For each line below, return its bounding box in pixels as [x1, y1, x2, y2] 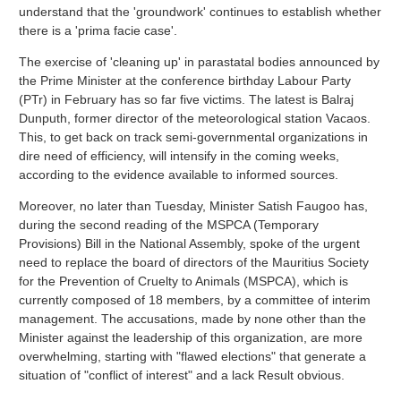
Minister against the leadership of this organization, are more [19, 329, 363, 345]
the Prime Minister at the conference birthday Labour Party [19, 73, 351, 88]
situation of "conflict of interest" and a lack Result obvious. [19, 367, 345, 382]
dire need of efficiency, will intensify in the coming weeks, [19, 148, 339, 163]
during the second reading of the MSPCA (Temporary [19, 217, 319, 232]
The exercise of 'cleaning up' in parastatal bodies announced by [19, 54, 380, 69]
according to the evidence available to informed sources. [19, 166, 338, 182]
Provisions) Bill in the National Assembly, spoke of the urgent [19, 235, 360, 251]
